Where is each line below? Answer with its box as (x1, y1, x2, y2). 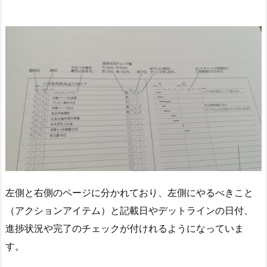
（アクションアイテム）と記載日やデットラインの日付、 (5, 204, 253, 216)
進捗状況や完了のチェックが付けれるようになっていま (5, 222, 244, 234)
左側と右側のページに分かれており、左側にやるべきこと (5, 186, 253, 198)
